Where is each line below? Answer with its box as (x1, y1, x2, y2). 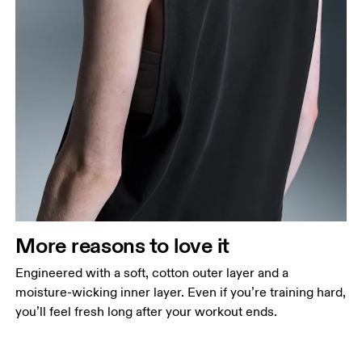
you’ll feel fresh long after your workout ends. (15, 303, 278, 320)
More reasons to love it (15, 231, 230, 259)
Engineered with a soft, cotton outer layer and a (15, 264, 289, 281)
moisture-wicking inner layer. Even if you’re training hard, (15, 284, 347, 301)
